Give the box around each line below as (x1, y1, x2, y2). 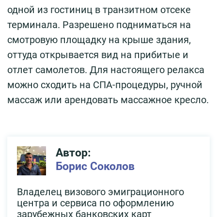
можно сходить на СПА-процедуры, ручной (7, 78, 202, 91)
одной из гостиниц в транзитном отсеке (7, 3, 191, 15)
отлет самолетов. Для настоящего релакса (7, 63, 204, 76)
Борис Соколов (56, 159, 135, 173)
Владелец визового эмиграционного (17, 186, 184, 198)
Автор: (56, 146, 91, 159)
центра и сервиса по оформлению (17, 197, 174, 209)
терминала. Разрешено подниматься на (7, 18, 191, 31)
